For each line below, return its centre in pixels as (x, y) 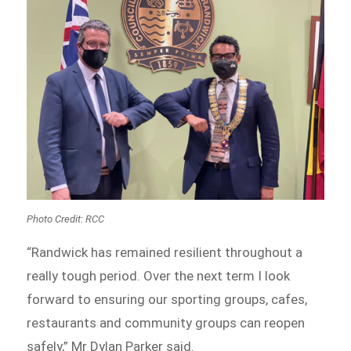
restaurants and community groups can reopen (166, 322)
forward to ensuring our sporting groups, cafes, (167, 299)
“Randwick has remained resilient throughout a (165, 252)
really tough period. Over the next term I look (159, 275)
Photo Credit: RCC (66, 219)
